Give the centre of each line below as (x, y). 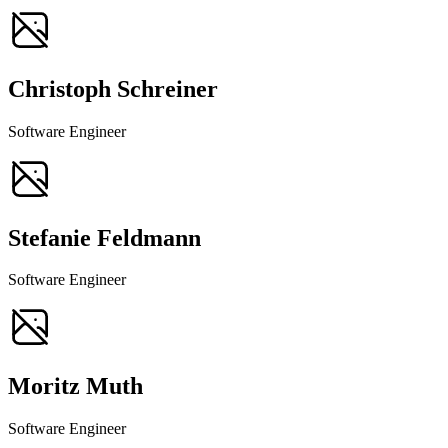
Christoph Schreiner (113, 88)
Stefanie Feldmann (104, 237)
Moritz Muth (75, 386)
